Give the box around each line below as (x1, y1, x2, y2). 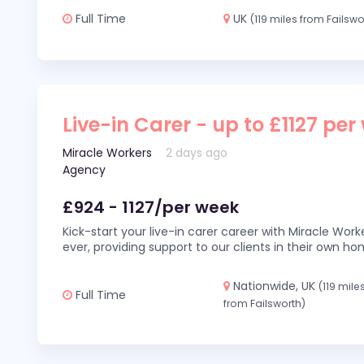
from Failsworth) (223, 297, 306, 310)
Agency (63, 162, 106, 178)
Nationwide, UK (230, 278, 319, 294)
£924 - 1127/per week (63, 196, 239, 219)
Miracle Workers (63, 145, 152, 161)
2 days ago (166, 145, 228, 161)
